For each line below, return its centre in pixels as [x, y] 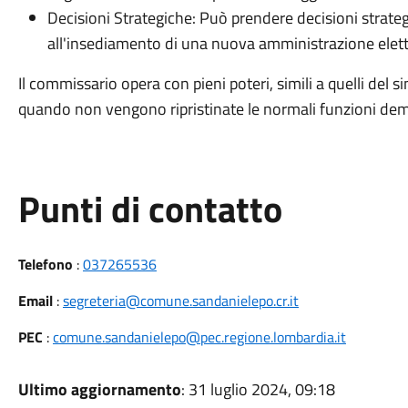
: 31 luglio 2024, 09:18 [258, 389]
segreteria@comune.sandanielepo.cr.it [180, 301]
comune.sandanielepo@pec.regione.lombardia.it [199, 337]
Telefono [45, 264]
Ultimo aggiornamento [99, 389]
